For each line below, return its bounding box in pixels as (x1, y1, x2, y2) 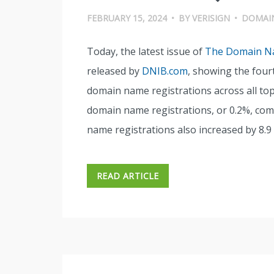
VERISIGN (192, 12, 230, 24)
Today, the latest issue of (87, 45, 205, 59)
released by (87, 64, 142, 78)
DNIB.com (142, 64, 188, 78)
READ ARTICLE (97, 170, 159, 182)
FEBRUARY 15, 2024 (87, 12, 167, 24)
